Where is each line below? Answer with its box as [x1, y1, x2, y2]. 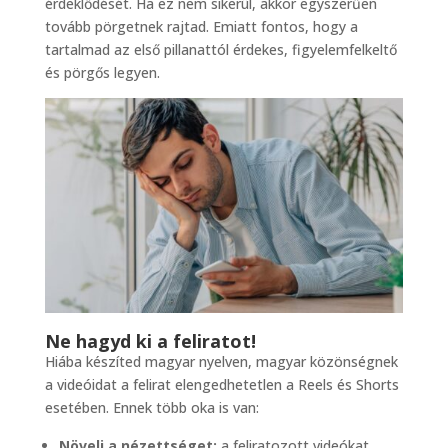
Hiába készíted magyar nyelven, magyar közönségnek [44, 352, 398, 372]
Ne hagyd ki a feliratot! [44, 329, 256, 354]
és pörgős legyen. [44, 63, 160, 83]
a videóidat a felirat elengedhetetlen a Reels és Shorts [44, 375, 399, 395]
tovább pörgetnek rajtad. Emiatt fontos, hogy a [44, 17, 358, 37]
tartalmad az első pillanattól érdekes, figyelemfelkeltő [44, 40, 397, 60]
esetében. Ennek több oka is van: [44, 398, 259, 418]
